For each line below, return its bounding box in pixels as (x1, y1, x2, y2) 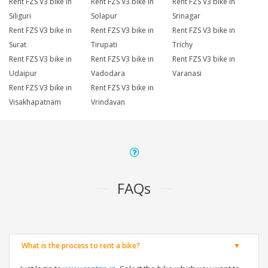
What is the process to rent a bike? (22, 240, 140, 251)
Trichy (172, 39, 193, 50)
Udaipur (9, 68, 37, 79)
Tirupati (90, 39, 117, 50)
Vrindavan (90, 97, 125, 108)
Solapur (90, 11, 117, 22)
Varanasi (172, 68, 202, 79)
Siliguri (9, 11, 31, 22)
